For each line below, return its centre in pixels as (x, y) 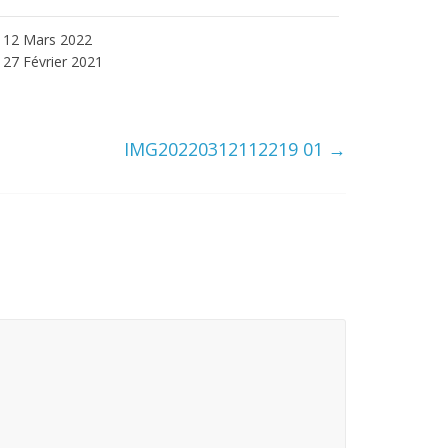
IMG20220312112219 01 (226, 149)
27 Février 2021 (53, 62)
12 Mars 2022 (48, 40)
